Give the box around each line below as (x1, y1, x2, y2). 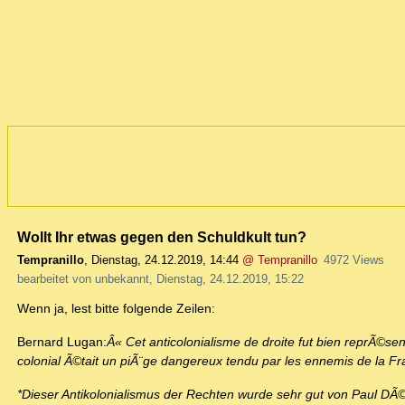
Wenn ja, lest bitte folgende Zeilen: (17, 301, 215, 316)
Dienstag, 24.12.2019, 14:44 (91, 253, 239, 268)
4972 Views (323, 253, 384, 268)
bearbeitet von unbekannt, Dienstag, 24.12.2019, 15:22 (17, 272, 304, 287)
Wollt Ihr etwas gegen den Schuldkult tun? (17, 229, 306, 246)
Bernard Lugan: (17, 334, 107, 350)
